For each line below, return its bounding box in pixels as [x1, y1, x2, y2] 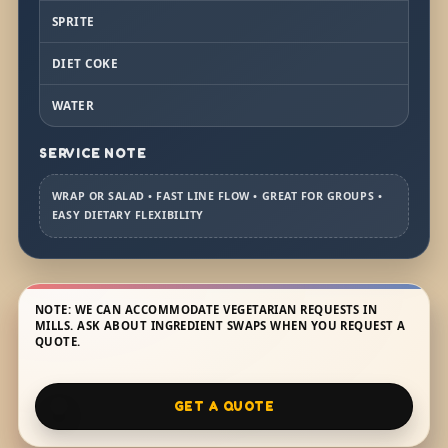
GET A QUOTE [173, 397, 275, 414]
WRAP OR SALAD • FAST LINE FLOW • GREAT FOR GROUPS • [51, 189, 383, 204]
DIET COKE [51, 55, 119, 72]
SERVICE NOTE [38, 145, 147, 162]
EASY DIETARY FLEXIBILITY [51, 208, 204, 223]
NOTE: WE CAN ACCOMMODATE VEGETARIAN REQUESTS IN [34, 302, 378, 318]
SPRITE [51, 13, 95, 30]
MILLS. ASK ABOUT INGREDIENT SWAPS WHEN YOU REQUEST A [34, 318, 406, 334]
